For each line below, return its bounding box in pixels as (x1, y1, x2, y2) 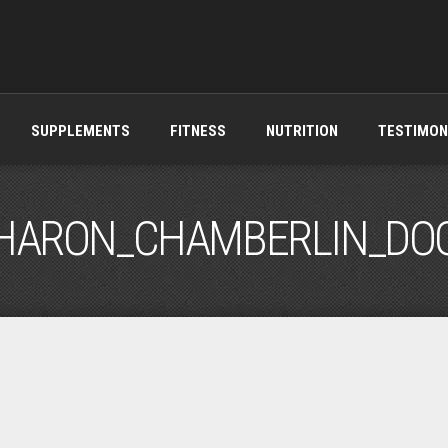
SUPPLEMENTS (30, 122, 130, 140)
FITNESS (169, 122, 226, 140)
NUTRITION (265, 122, 338, 140)
